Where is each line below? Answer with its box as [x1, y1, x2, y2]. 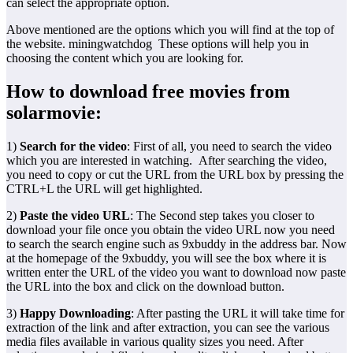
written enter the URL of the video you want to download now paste [6, 265, 346, 279]
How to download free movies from [6, 80, 290, 102]
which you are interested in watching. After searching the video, [6, 153, 327, 167]
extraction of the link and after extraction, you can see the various [6, 320, 329, 334]
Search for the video [20, 139, 127, 153]
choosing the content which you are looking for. [6, 50, 243, 65]
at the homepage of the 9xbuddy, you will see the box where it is [6, 251, 326, 265]
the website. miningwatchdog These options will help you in [6, 36, 309, 50]
